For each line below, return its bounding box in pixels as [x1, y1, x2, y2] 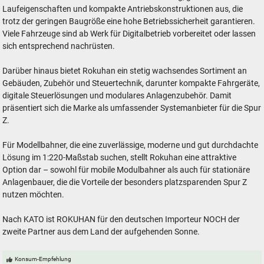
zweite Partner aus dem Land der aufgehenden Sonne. [2, 227, 200, 237]
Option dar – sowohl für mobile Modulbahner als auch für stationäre [2, 165, 250, 176]
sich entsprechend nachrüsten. [2, 41, 115, 52]
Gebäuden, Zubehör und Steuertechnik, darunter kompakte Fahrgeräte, [2, 78, 260, 89]
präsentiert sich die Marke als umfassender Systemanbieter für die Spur [2, 103, 262, 114]
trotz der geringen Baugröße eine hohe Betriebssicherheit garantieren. [2, 16, 256, 27]
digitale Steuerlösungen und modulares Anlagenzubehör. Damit [2, 91, 232, 101]
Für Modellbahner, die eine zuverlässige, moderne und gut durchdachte [2, 140, 259, 151]
